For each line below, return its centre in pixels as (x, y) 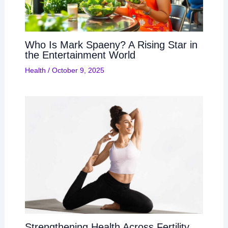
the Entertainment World (80, 55)
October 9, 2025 (78, 70)
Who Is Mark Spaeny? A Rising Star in (111, 45)
